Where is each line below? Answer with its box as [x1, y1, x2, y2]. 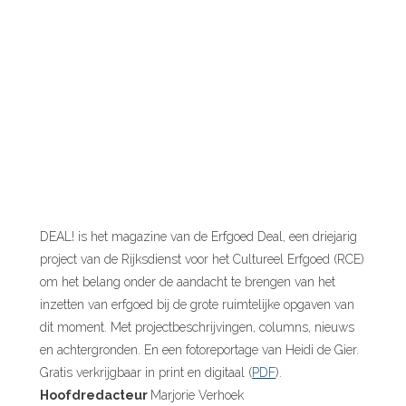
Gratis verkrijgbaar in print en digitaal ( [40, 364, 253, 380]
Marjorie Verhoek [150, 387, 245, 402]
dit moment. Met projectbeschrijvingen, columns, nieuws [40, 319, 355, 334]
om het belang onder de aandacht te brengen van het [40, 274, 336, 289]
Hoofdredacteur [40, 387, 151, 402]
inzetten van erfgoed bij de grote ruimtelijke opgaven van [40, 296, 355, 312]
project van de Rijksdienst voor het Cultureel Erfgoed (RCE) [40, 251, 365, 266]
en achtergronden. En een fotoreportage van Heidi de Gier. [40, 342, 360, 357]
